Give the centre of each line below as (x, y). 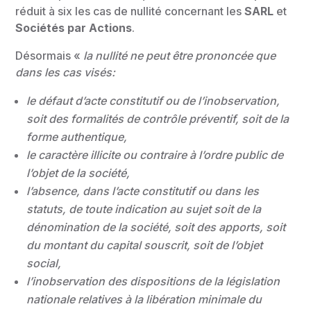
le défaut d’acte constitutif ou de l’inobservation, (153, 101)
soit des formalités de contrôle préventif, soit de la (158, 119)
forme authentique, (77, 137)
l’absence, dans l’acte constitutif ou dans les (143, 191)
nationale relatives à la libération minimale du (144, 299)
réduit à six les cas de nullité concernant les (130, 11)
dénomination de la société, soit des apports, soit (156, 227)
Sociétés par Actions (74, 28)
